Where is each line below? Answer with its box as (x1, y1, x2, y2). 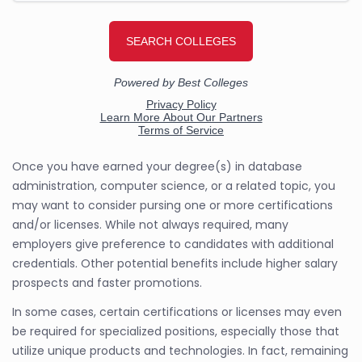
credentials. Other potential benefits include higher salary (12, 255, 338, 271)
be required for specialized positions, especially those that (12, 322, 339, 339)
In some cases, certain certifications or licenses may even (12, 303, 342, 320)
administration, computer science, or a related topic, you (12, 177, 335, 194)
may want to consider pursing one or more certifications (12, 196, 333, 213)
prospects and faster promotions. (12, 274, 202, 291)
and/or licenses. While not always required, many (12, 216, 288, 233)
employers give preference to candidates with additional (12, 235, 334, 252)
